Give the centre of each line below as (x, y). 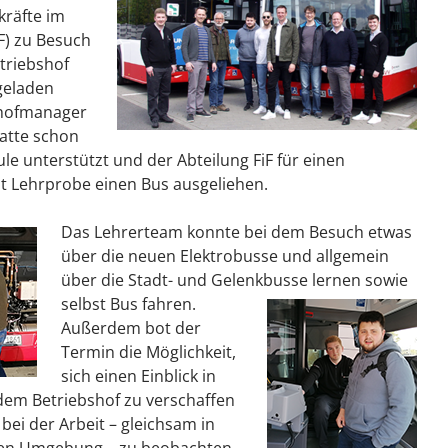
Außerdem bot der (131, 328)
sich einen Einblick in (138, 376)
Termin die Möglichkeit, (148, 352)
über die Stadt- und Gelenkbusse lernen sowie (234, 280)
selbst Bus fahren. (128, 304)
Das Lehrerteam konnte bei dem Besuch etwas (236, 232)
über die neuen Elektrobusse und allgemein (225, 256)
